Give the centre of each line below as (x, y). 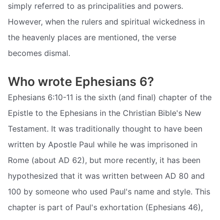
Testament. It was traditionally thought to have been (105, 128)
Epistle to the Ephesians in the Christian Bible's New (105, 113)
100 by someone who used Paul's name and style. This (109, 191)
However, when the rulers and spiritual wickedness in (106, 22)
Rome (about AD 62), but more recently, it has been (104, 160)
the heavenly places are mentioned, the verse (92, 38)
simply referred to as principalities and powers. (96, 6)
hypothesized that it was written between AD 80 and (106, 176)
